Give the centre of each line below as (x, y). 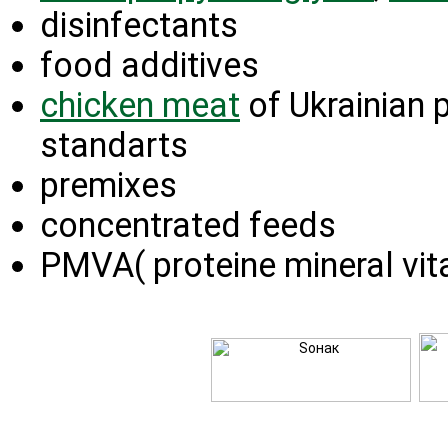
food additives (149, 65)
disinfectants (139, 25)
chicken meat (140, 105)
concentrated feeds (188, 225)
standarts (114, 145)
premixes (108, 185)
